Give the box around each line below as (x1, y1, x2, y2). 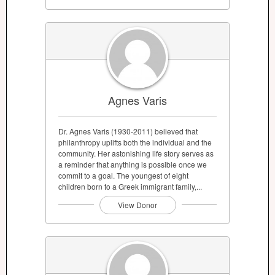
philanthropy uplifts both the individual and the (58, 136, 212, 147)
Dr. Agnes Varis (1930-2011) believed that (58, 125, 198, 136)
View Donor (118, 199, 157, 210)
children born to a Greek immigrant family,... (58, 180, 202, 192)
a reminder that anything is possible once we (58, 158, 207, 169)
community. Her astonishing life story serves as (58, 147, 214, 158)
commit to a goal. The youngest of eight (58, 169, 188, 180)
